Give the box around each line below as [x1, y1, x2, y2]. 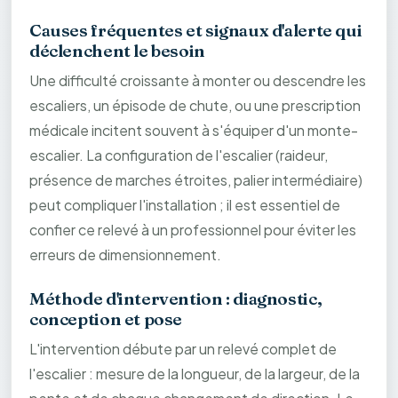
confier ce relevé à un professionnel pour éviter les [29, 220, 356, 240]
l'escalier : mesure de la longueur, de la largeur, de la [29, 364, 360, 384]
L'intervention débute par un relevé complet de [29, 339, 337, 359]
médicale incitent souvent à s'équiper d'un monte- [29, 121, 358, 140]
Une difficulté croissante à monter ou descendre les [29, 71, 366, 91]
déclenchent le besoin [29, 40, 205, 62]
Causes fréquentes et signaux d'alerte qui [29, 20, 362, 42]
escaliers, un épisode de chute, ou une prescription [29, 96, 361, 115]
